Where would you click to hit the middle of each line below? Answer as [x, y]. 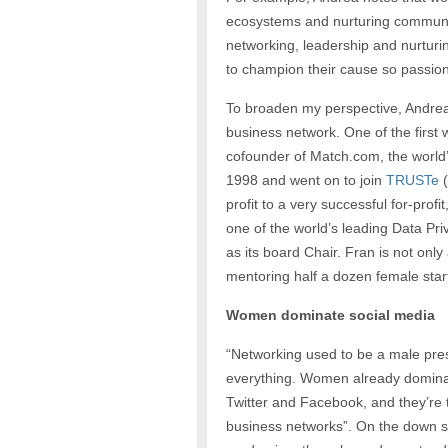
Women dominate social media [330, 315]
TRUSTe [412, 180]
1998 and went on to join [305, 180]
